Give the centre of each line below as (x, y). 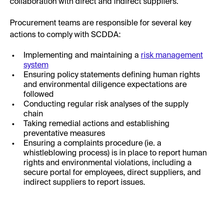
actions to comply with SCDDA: (65, 35)
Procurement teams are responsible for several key (100, 23)
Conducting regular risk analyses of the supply (106, 104)
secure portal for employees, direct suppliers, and (112, 173)
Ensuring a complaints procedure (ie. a (92, 143)
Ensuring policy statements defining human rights (112, 75)
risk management (172, 55)
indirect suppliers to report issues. (84, 183)
